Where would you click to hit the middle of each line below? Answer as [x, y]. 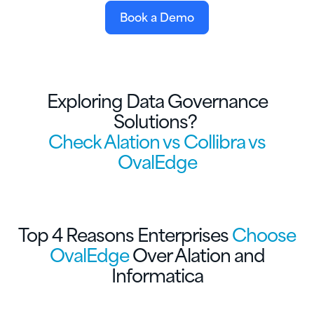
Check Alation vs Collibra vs [157, 140]
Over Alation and [197, 254]
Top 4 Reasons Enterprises [125, 234]
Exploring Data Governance [157, 100]
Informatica [157, 274]
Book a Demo [157, 16]
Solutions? [155, 120]
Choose [264, 234]
